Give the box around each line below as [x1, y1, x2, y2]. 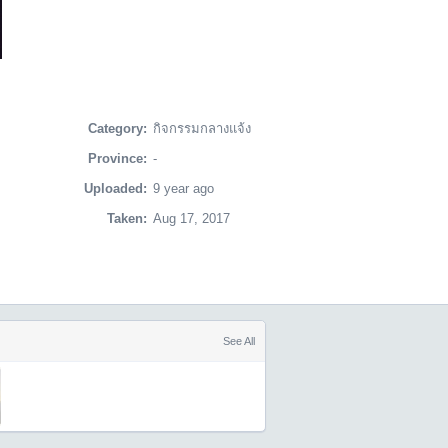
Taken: [106, 211, 147, 226]
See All [222, 335, 255, 347]
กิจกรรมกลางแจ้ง [152, 121, 251, 136]
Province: [87, 151, 147, 166]
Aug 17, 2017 [152, 211, 230, 226]
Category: [87, 121, 147, 136]
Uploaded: [83, 181, 147, 196]
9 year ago [152, 181, 214, 196]
